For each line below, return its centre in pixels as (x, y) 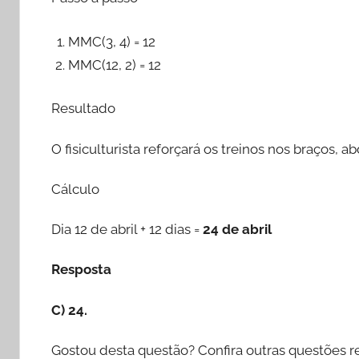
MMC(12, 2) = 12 (115, 65)
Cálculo (75, 189)
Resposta (81, 270)
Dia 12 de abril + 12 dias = (127, 229)
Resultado (83, 109)
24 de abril (237, 229)
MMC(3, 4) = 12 (112, 41)
